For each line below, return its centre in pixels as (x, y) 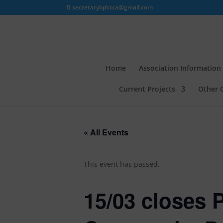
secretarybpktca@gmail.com (113, 7)
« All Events (106, 132)
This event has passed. (122, 164)
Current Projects (147, 89)
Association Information (180, 68)
